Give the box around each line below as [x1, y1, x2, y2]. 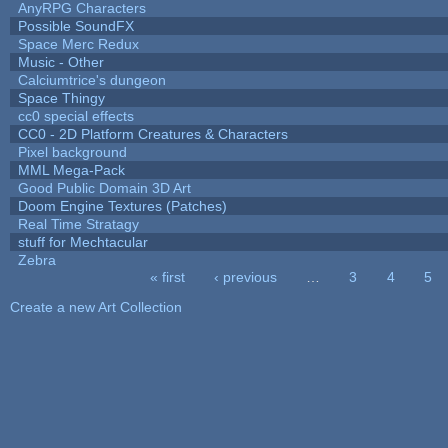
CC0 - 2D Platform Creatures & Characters [17, 125, 288, 142]
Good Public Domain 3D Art [17, 179, 191, 196]
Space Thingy [17, 89, 105, 106]
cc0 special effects [17, 107, 134, 124]
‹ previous [213, 268, 277, 285]
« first [149, 268, 185, 285]
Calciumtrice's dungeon [17, 71, 166, 88]
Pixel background [17, 143, 127, 160]
